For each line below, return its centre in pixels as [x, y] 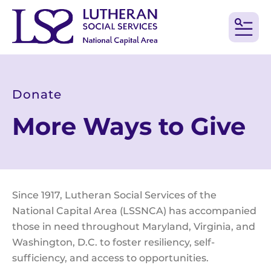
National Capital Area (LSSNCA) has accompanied [134, 211]
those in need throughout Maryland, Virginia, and [134, 227]
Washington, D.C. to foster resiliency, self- [113, 243]
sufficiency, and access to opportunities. [113, 258]
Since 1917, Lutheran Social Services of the [114, 195]
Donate [37, 95]
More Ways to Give [129, 126]
